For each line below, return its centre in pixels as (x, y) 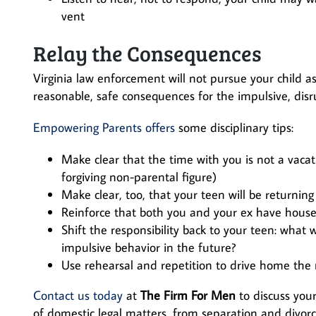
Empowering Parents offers (104, 127)
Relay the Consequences (147, 53)
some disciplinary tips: (234, 127)
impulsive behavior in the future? (148, 247)
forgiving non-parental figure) (139, 177)
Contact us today (78, 295)
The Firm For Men (188, 295)
